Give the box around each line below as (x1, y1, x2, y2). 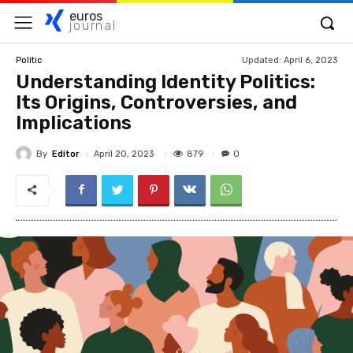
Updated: (242, 54, 281, 65)
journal (69, 18, 117, 34)
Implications (16, 112, 132, 134)
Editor (52, 148, 80, 159)
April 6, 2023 (284, 54, 337, 65)
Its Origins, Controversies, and (16, 91, 297, 113)
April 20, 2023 (94, 149, 154, 159)
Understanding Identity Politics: (16, 71, 315, 93)
